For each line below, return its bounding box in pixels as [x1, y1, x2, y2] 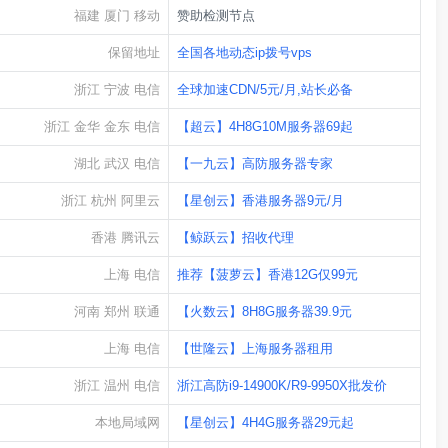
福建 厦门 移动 [74, 8, 160, 24]
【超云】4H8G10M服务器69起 [177, 119, 353, 135]
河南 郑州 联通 [74, 304, 160, 320]
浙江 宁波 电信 [74, 82, 160, 98]
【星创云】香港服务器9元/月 [177, 193, 344, 209]
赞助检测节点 [177, 8, 255, 24]
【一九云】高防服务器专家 [177, 156, 333, 172]
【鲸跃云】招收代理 [177, 230, 294, 246]
